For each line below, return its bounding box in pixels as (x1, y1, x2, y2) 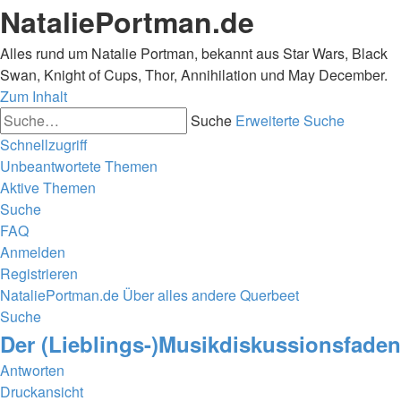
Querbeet (240, 285, 299, 305)
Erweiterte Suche (235, 110, 345, 131)
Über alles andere (123, 285, 236, 305)
